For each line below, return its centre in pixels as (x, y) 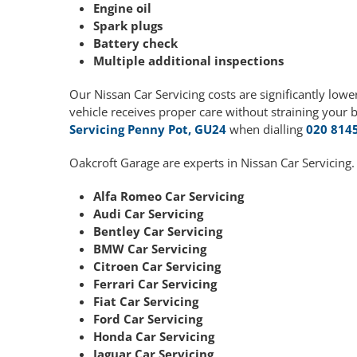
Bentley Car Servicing (158, 231)
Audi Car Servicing (148, 214)
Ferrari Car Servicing (155, 284)
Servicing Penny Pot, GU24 (148, 129)
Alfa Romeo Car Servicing (169, 196)
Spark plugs (128, 26)
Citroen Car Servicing (157, 267)
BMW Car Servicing (150, 249)
